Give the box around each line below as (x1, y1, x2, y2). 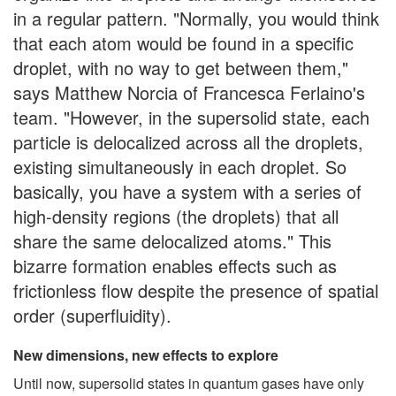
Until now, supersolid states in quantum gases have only (13, 372, 364, 393)
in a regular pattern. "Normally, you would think (13, 4, 379, 31)
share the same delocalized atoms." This (13, 227, 331, 254)
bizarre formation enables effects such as (13, 252, 337, 278)
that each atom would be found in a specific (13, 29, 354, 56)
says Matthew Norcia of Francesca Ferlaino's (13, 79, 365, 105)
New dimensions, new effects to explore (13, 344, 278, 365)
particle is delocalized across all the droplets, (13, 128, 363, 155)
